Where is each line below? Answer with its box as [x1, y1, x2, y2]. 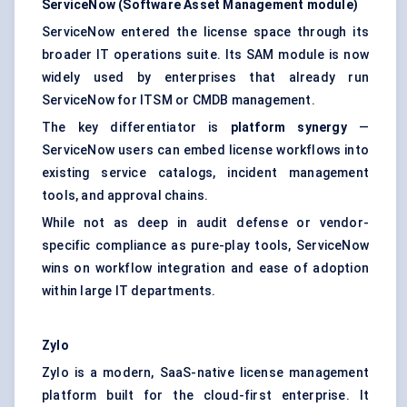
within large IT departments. [42, 283, 216, 299]
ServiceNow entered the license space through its [42, 25, 369, 40]
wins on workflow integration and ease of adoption [42, 261, 369, 276]
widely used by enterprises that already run [42, 70, 369, 85]
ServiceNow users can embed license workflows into [42, 143, 369, 158]
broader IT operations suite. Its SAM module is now [42, 47, 369, 63]
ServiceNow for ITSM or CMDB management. [42, 93, 315, 108]
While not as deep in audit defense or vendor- [42, 215, 369, 231]
